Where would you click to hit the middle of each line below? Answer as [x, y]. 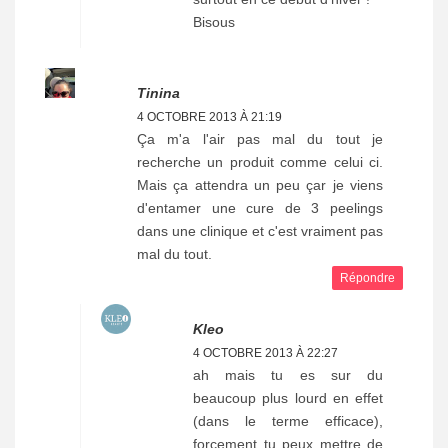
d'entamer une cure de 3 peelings [260, 208]
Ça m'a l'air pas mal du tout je [260, 139]
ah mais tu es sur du [288, 375]
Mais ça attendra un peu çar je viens [260, 185]
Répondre [367, 278]
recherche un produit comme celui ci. [260, 162]
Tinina [158, 93]
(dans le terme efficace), [288, 421]
